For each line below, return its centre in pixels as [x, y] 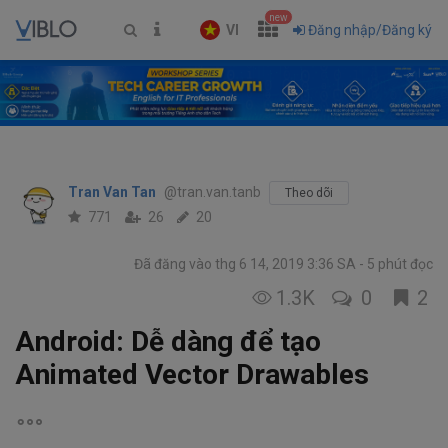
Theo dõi [309, 193]
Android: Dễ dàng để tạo [168, 342]
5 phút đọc [398, 264]
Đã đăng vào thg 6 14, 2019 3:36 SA [246, 264]
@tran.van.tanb [212, 192]
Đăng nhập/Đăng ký [370, 30]
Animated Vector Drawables [192, 375]
